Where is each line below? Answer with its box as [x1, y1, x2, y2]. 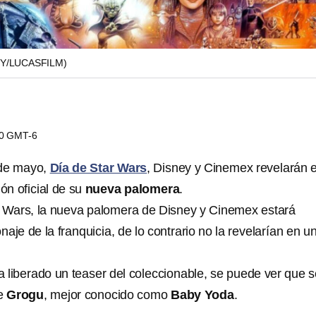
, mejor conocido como [44, 288, 171, 302]
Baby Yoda [171, 288, 234, 302]
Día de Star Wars [49, 161, 147, 175]
